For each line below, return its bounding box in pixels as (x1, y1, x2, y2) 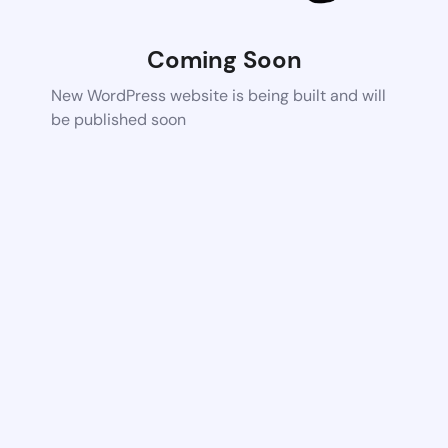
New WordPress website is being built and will (51, 84, 387, 106)
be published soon (51, 108, 187, 130)
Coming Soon (146, 43, 302, 75)
